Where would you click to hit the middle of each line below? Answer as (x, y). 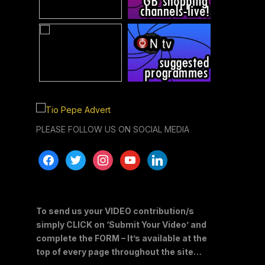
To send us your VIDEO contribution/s (115, 211)
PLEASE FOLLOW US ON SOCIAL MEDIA (113, 129)
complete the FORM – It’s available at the (122, 238)
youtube (136, 158)
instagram (111, 158)
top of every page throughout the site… (119, 251)
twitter (77, 158)
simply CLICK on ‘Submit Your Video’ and (121, 224)
